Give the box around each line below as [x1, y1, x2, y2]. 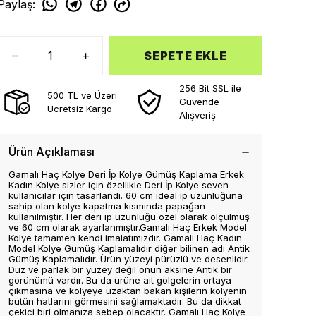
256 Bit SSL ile [179, 83, 241, 94]
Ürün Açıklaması [8, 145, 95, 159]
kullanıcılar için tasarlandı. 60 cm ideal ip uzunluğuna [8, 190, 243, 201]
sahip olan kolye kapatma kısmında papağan [8, 200, 205, 212]
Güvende [179, 96, 219, 107]
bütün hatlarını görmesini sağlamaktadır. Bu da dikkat [8, 296, 241, 307]
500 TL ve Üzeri [47, 89, 117, 101]
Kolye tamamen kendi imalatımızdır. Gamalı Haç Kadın [8, 232, 242, 243]
